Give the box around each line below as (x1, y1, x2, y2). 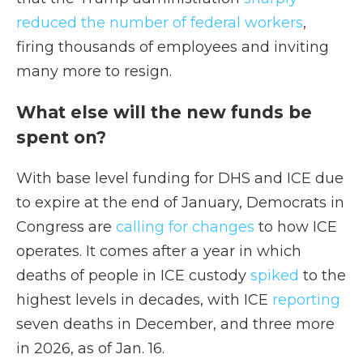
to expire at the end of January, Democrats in (16, 194, 344, 211)
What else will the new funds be (16, 102, 312, 122)
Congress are (16, 218, 116, 236)
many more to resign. (16, 62, 172, 80)
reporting (272, 291, 340, 309)
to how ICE (254, 218, 337, 236)
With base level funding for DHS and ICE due (16, 169, 344, 187)
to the (299, 267, 346, 284)
